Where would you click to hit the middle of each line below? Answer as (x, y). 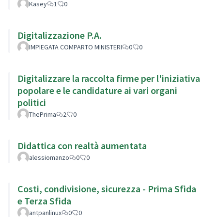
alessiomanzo (49, 157)
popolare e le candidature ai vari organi (97, 90)
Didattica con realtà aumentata (82, 145)
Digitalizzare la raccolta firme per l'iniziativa (109, 78)
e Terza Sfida (44, 201)
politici (32, 102)
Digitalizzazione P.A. (60, 35)
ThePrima (43, 114)
